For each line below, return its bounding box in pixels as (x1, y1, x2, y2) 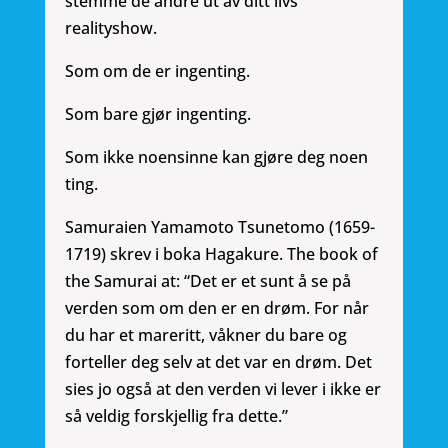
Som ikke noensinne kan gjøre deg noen (64, 146, 368, 169)
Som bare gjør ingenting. (64, 103, 251, 126)
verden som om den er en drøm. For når (64, 297, 369, 320)
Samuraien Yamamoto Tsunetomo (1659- (64, 216, 375, 239)
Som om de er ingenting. (64, 60, 250, 83)
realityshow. (64, 17, 157, 40)
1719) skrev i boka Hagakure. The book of (64, 243, 378, 266)
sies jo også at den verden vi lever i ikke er (64, 378, 381, 401)
